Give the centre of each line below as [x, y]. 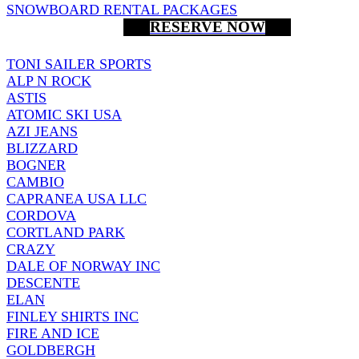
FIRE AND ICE [53, 333]
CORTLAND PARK [66, 232]
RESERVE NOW [208, 26]
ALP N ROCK [49, 81]
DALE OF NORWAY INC [83, 266]
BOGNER [36, 165]
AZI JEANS [42, 131]
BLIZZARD [42, 148]
